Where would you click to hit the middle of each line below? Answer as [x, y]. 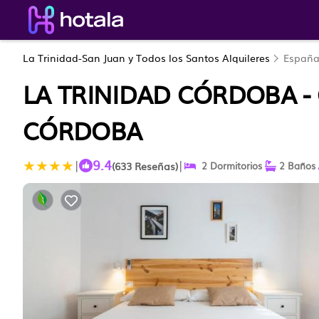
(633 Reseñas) [145, 166]
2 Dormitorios [229, 166]
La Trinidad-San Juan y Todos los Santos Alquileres [148, 58]
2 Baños [296, 166]
